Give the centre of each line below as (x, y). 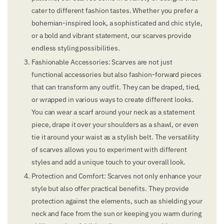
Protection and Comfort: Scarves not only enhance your (116, 176)
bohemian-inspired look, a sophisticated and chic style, (117, 23)
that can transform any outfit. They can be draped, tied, (116, 87)
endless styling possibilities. (76, 48)
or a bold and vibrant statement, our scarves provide (111, 36)
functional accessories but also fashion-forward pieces (116, 75)
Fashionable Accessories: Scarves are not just (102, 62)
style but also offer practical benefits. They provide (110, 189)
